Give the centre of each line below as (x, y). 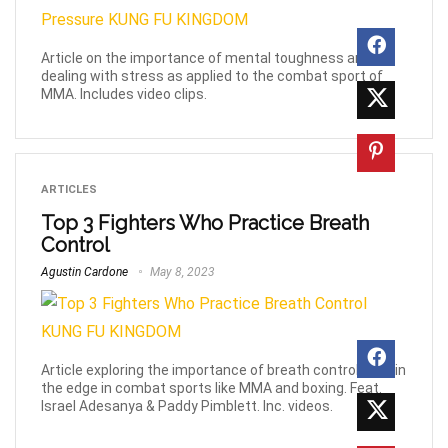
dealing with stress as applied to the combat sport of (212, 75)
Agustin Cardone (84, 271)
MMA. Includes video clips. (124, 93)
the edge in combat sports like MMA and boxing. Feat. (211, 388)
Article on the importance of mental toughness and (206, 57)
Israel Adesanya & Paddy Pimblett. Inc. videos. (188, 406)
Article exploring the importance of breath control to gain (223, 370)
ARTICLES (69, 189)
